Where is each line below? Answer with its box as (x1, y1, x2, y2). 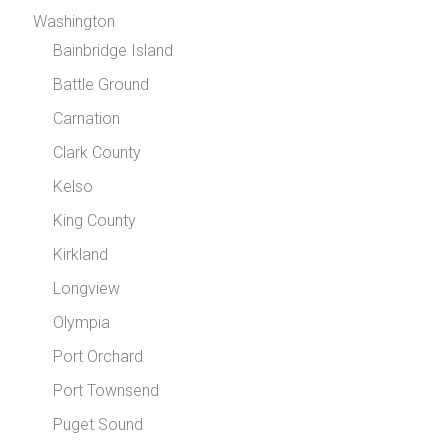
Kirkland (53, 245, 109, 264)
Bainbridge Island (53, 41, 174, 60)
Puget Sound (53, 415, 144, 434)
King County (53, 211, 137, 230)
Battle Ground (53, 75, 150, 94)
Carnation (53, 109, 121, 128)
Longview (53, 279, 121, 298)
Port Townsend (53, 381, 160, 400)
